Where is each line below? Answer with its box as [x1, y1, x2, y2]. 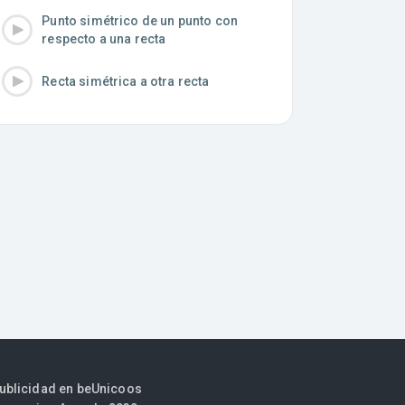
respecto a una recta [42, 31, 166, 46]
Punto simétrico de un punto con [42, 13, 238, 28]
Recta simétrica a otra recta [42, 73, 210, 89]
